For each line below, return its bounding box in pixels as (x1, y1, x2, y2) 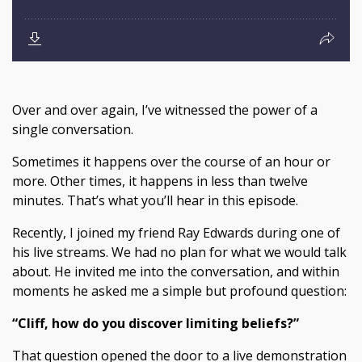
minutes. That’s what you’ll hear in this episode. (12, 192, 298, 209)
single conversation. (12, 120, 133, 138)
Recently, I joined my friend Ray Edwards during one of (12, 224, 340, 242)
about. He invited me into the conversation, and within (12, 263, 339, 280)
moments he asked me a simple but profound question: (12, 282, 347, 300)
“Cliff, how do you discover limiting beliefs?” (12, 314, 299, 332)
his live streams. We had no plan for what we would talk (12, 243, 347, 261)
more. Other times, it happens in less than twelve (12, 172, 308, 190)
